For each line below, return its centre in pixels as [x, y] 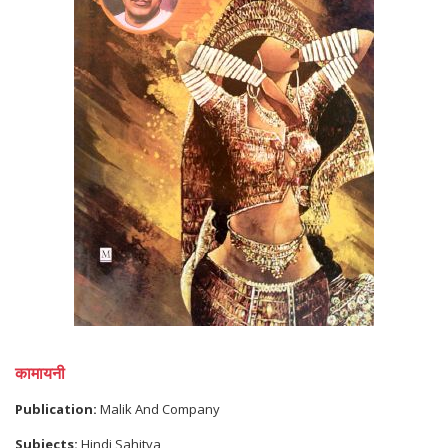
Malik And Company [158, 409]
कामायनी [40, 373]
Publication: [56, 409]
